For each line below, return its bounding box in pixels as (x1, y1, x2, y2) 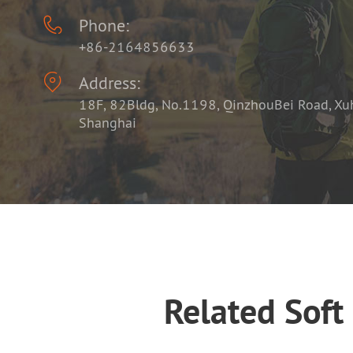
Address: (78, 72, 140, 94)
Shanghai (78, 113, 136, 132)
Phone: (78, 14, 129, 36)
